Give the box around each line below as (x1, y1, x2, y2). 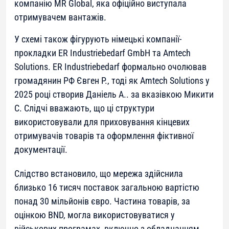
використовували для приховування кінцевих (14, 116, 190, 127)
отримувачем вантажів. (14, 11, 106, 22)
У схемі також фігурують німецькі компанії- (14, 33, 181, 44)
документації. (14, 144, 67, 155)
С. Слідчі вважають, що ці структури (14, 102, 154, 113)
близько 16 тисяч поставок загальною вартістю (14, 181, 199, 193)
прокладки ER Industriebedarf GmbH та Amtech (14, 47, 191, 58)
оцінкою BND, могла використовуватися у (14, 209, 175, 220)
